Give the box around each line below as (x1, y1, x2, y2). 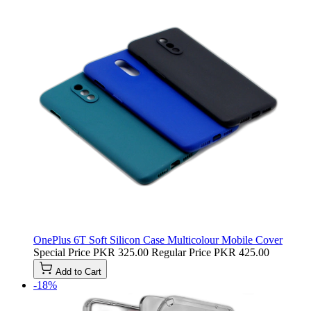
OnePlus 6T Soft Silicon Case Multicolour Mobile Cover (33, 233, 283, 246)
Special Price (33, 246, 90, 258)
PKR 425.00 (214, 246, 269, 258)
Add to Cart (56, 266, 101, 277)
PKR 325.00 (93, 246, 149, 258)
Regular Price (151, 246, 211, 258)
